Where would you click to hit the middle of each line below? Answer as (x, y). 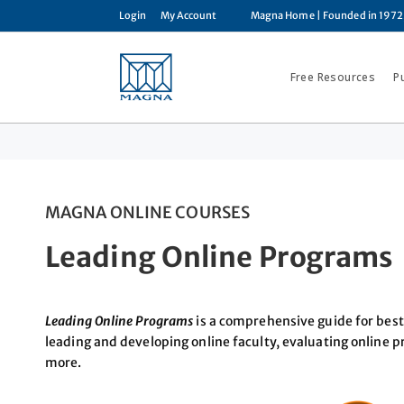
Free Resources (333, 77)
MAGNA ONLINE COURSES (147, 212)
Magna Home (282, 15)
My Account (188, 15)
